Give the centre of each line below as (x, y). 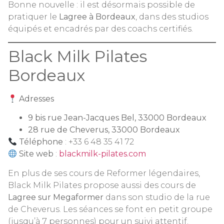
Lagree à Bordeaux (97, 16)
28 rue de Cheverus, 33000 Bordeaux (104, 130)
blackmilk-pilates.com (103, 154)
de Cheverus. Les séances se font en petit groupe (110, 209)
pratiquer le (33, 16)
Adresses (37, 99)
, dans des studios (172, 16)
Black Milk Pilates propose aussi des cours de (102, 185)
